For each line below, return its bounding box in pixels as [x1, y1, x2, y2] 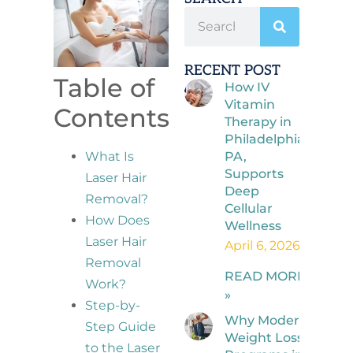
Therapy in [225, 113, 292, 129]
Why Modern [225, 312, 309, 328]
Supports [225, 165, 284, 181]
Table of [54, 72, 155, 104]
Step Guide [85, 319, 157, 335]
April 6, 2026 [225, 237, 301, 253]
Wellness [225, 217, 282, 233]
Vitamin [225, 96, 276, 112]
